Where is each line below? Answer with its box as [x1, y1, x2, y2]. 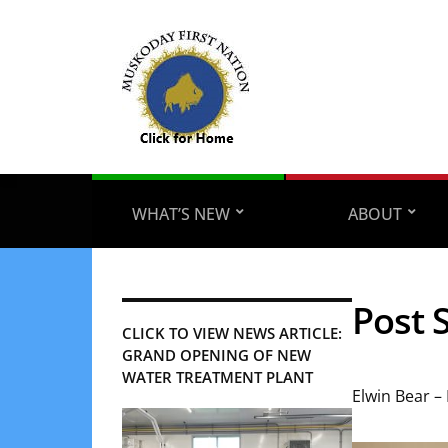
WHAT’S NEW [131, 203, 230, 225]
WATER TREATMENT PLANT [122, 367, 313, 387]
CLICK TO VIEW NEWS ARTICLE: [122, 323, 342, 343]
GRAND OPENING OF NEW [122, 345, 311, 365]
